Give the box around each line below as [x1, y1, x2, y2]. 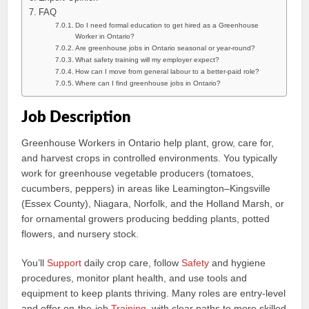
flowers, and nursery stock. [21, 228, 139, 239]
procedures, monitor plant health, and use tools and [21, 272, 248, 283]
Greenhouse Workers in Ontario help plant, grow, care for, [21, 137, 275, 148]
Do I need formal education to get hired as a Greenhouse [75, 21, 259, 29]
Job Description [21, 110, 132, 125]
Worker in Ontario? [75, 32, 135, 40]
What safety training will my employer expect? [75, 56, 220, 63]
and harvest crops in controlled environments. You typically [21, 152, 278, 163]
